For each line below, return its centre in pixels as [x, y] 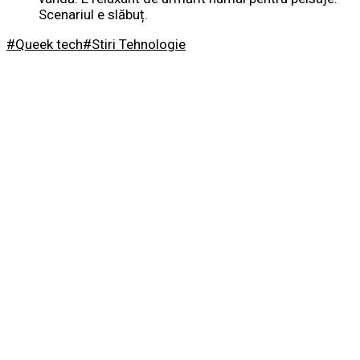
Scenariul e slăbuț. [93, 14]
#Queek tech [45, 44]
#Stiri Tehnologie [134, 44]
